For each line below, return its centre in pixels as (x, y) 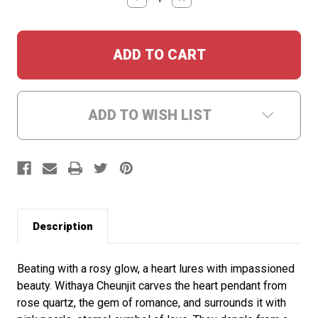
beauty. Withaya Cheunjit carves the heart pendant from (152, 286)
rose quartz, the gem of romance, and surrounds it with (152, 303)
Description (62, 226)
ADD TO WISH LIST (150, 115)
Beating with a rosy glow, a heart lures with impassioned (156, 269)
